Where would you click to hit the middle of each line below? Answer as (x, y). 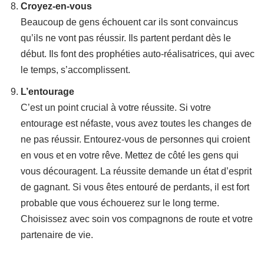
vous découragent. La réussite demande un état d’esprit (136, 171)
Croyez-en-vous (56, 6)
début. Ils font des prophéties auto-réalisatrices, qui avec (138, 54)
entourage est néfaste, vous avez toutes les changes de (136, 123)
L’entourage (47, 92)
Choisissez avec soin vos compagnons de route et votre (137, 219)
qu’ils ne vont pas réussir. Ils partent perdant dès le (126, 38)
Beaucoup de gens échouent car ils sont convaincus (129, 22)
